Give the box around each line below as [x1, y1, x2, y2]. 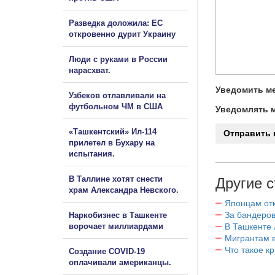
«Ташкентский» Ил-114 [69, 126, 157, 136]
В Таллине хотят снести [69, 174, 163, 184]
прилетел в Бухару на [69, 137, 155, 147]
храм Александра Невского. [69, 185, 179, 195]
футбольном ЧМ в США [69, 101, 163, 111]
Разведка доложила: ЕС [69, 18, 163, 28]
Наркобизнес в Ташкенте [69, 210, 167, 220]
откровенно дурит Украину [69, 29, 176, 39]
